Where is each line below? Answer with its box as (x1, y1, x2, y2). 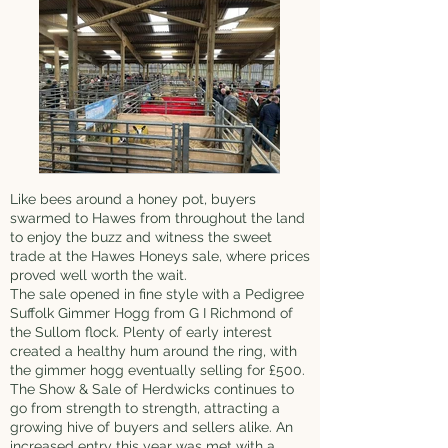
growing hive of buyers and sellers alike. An (10, 419, 293, 435)
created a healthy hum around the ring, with (10, 343, 297, 359)
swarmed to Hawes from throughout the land (10, 210, 305, 226)
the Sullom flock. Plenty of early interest (10, 324, 272, 340)
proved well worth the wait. (10, 267, 187, 283)
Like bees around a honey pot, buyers (10, 191, 256, 207)
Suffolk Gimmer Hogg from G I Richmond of (10, 305, 293, 321)
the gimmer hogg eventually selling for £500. (10, 362, 305, 378)
